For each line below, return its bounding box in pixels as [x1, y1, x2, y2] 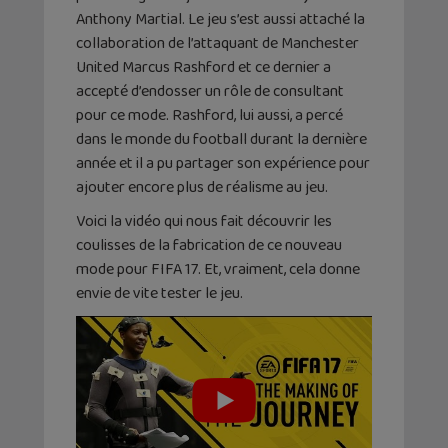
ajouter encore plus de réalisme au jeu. [76, 175, 328, 201]
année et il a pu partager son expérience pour [76, 151, 370, 177]
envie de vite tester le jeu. [76, 281, 243, 307]
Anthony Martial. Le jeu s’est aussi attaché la [76, 7, 365, 33]
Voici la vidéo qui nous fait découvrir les [76, 209, 332, 235]
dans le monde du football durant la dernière [76, 127, 367, 153]
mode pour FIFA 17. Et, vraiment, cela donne [76, 257, 360, 283]
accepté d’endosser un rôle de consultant [76, 79, 344, 105]
